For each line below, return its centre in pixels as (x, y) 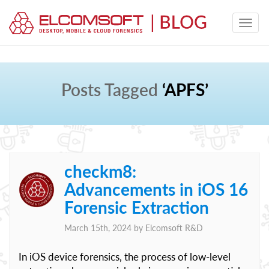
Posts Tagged (109, 89)
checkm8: (100, 171)
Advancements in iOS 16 (156, 189)
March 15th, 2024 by (105, 228)
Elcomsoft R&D (174, 228)
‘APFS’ (185, 89)
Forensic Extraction (137, 207)
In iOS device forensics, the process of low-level (125, 257)
